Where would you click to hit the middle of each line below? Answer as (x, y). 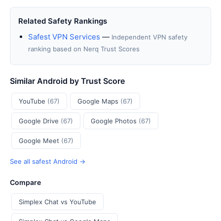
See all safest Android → (48, 161)
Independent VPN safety (149, 37)
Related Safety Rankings (63, 21)
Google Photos (115, 121)
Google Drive (40, 121)
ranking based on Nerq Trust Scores (84, 49)
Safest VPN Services (64, 37)
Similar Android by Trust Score (67, 81)
